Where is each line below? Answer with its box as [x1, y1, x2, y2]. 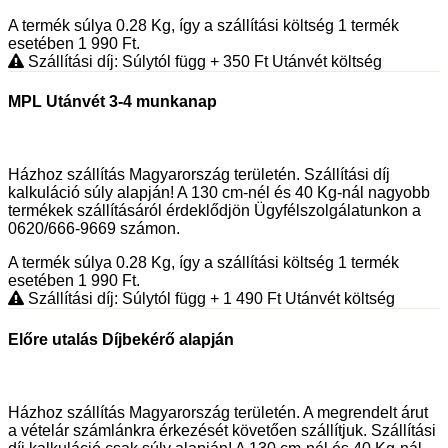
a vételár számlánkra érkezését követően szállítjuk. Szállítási [8, 421, 436, 439]
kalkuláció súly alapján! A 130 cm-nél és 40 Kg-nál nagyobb [8, 184, 430, 202]
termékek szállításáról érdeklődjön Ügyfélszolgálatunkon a [8, 202, 421, 220]
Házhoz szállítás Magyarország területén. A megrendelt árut [8, 403, 428, 421]
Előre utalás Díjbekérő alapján [8, 330, 234, 348]
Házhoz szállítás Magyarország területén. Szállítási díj [8, 166, 390, 184]
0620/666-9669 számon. [8, 220, 180, 238]
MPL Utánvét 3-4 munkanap [8, 93, 217, 111]
